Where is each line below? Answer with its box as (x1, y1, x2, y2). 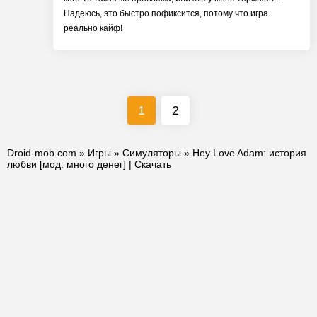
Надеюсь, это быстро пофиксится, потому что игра (64, 8, 268, 18)
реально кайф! (64, 23, 122, 33)
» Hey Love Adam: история (181, 147, 306, 158)
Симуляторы (122, 147, 181, 158)
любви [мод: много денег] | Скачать (7, 158, 171, 170)
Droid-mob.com (7, 147, 76, 158)
